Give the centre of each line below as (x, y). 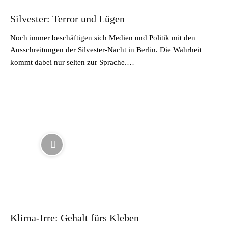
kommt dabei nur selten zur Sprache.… (72, 62)
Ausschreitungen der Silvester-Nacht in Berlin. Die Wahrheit (106, 50)
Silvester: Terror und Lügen (67, 19)
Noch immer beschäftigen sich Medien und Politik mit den (103, 37)
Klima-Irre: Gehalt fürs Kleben (75, 218)
